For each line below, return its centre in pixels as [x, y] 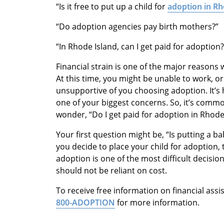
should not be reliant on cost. [111, 170]
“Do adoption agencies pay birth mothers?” [137, 26]
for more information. [157, 202]
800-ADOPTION [85, 202]
